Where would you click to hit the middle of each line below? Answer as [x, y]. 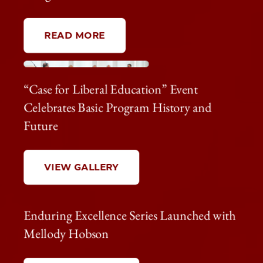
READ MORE [75, 36]
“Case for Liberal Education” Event [111, 89]
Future [41, 126]
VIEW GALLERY [82, 168]
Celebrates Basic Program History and [118, 107]
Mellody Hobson [66, 234]
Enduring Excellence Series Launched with [130, 215]
